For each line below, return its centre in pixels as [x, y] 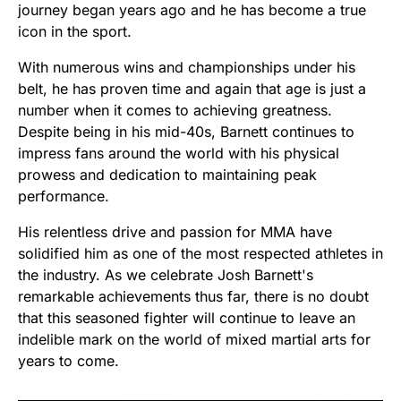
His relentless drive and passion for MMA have [175, 232]
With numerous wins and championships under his [187, 68]
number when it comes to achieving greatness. [175, 111]
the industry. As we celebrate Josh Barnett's [166, 275]
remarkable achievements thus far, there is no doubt [193, 297]
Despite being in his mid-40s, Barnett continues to [186, 132]
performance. [64, 196]
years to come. [68, 361]
